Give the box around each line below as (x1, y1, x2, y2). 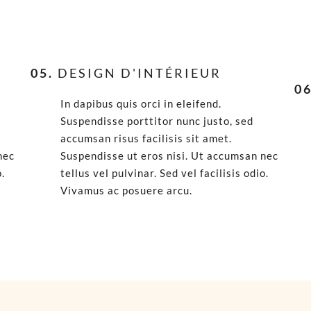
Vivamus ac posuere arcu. (60, 184, 192, 196)
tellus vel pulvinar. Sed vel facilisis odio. (60, 167, 269, 179)
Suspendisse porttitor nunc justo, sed (60, 115, 253, 127)
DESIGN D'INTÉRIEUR (53, 65, 221, 81)
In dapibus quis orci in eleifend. (60, 97, 221, 110)
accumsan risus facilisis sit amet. (60, 132, 232, 144)
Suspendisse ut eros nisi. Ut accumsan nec (60, 149, 278, 162)
